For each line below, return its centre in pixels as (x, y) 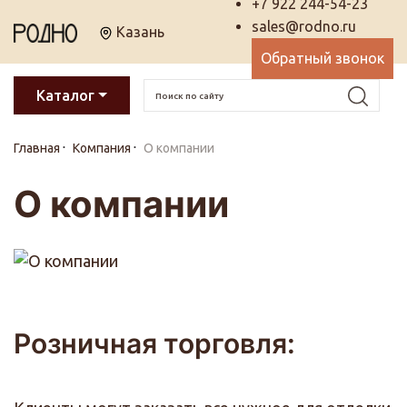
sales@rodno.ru (304, 26)
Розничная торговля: (154, 344)
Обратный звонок (323, 58)
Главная (37, 148)
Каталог (65, 95)
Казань (138, 31)
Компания (102, 148)
